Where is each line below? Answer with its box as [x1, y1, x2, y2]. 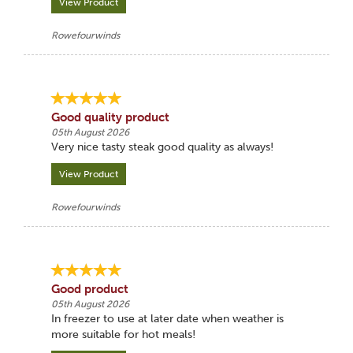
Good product [50, 282, 128, 296]
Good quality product [50, 110, 169, 124]
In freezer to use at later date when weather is [50, 312, 284, 325]
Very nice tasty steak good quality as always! [50, 140, 273, 154]
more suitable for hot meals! [50, 328, 195, 341]
